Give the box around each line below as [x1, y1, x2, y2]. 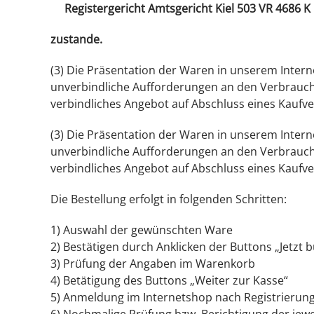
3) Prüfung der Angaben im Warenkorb [50, 256, 255, 271]
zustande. [50, 32, 102, 47]
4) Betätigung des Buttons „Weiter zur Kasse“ [50, 273, 288, 288]
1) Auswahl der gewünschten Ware [50, 222, 233, 238]
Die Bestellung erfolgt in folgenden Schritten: [50, 191, 287, 207]
